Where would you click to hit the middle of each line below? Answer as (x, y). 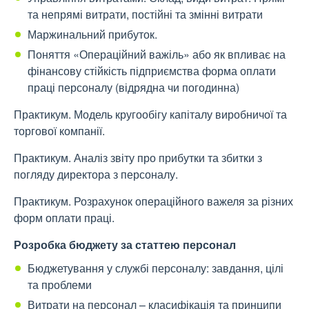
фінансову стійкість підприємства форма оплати (152, 71)
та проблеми (60, 285)
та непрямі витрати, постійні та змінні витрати (145, 14)
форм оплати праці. (64, 218)
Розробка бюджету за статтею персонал (125, 245)
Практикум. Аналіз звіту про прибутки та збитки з (138, 158)
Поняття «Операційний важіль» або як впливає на (157, 54)
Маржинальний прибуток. (92, 34)
